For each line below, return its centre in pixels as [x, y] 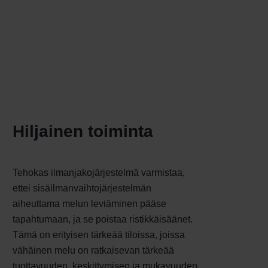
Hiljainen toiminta [83, 132]
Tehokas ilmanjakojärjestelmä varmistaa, [99, 173]
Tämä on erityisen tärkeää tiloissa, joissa [99, 235]
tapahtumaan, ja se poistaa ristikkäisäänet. [103, 220]
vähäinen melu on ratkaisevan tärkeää [93, 251]
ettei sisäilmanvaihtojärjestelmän [82, 188]
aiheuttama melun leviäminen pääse [89, 204]
